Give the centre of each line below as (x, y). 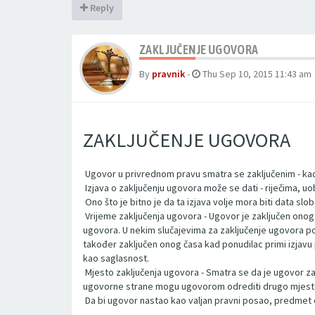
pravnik (168, 74)
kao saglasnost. (116, 258)
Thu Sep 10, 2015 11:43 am (257, 74)
